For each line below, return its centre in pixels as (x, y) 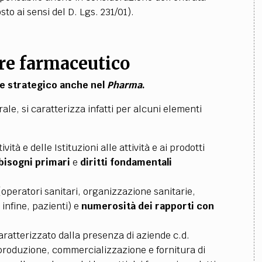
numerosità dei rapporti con (147, 206)
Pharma (124, 85)
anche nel (83, 85)
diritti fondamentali (126, 162)
